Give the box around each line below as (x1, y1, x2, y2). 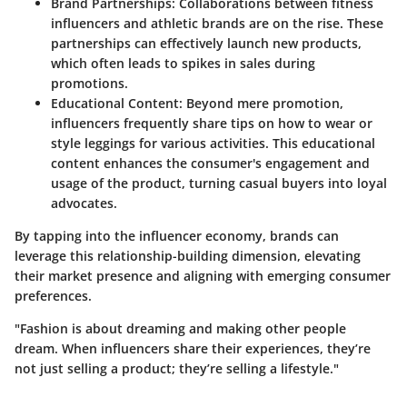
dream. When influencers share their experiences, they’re (15, 340, 371, 358)
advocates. (51, 194, 117, 213)
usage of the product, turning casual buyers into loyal (51, 174, 387, 193)
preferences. (15, 287, 92, 305)
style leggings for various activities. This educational (51, 134, 375, 153)
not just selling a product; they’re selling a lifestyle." (15, 360, 339, 378)
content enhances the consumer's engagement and (51, 154, 370, 173)
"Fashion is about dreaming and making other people (15, 320, 346, 338)
